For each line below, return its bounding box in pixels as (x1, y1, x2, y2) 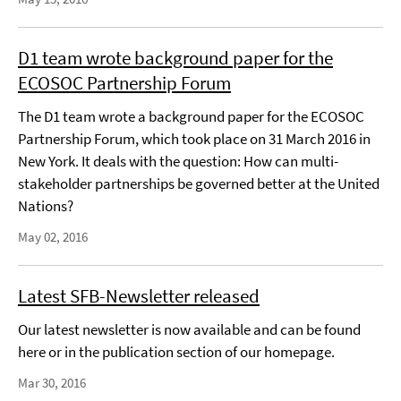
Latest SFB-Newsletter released (18, 284, 260, 308)
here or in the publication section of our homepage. (18, 342, 335, 362)
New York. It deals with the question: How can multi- (18, 151, 338, 171)
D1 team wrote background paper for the (18, 46, 333, 70)
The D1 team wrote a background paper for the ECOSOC (18, 107, 364, 126)
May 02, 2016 (18, 228, 88, 245)
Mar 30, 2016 (18, 374, 86, 391)
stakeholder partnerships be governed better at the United (18, 174, 380, 193)
